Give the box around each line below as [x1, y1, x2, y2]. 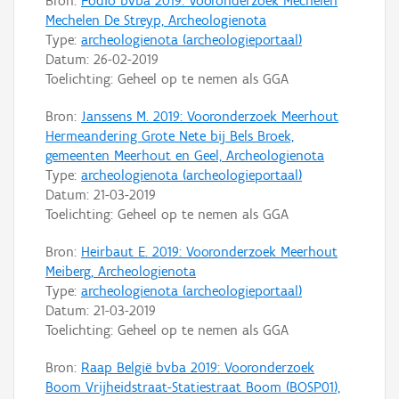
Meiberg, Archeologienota [45, 262, 196, 280]
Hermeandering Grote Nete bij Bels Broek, [45, 126, 294, 144]
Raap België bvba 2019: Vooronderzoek [81, 358, 314, 376]
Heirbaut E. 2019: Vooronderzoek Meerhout [81, 242, 338, 260]
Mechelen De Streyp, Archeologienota [45, 11, 266, 28]
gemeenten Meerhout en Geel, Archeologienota [45, 146, 324, 164]
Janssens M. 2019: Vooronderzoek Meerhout [81, 107, 338, 125]
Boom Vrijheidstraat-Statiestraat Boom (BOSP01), [45, 378, 340, 395]
